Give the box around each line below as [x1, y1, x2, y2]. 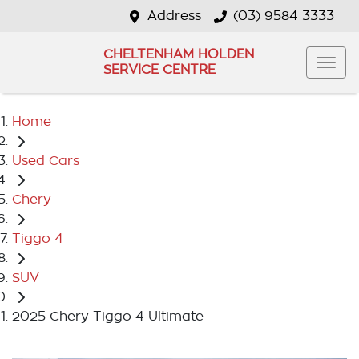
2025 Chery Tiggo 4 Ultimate [12, 310, 204, 324]
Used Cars [12, 154, 79, 167]
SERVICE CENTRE [103, 63, 216, 76]
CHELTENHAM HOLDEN [103, 48, 254, 61]
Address [147, 10, 201, 22]
